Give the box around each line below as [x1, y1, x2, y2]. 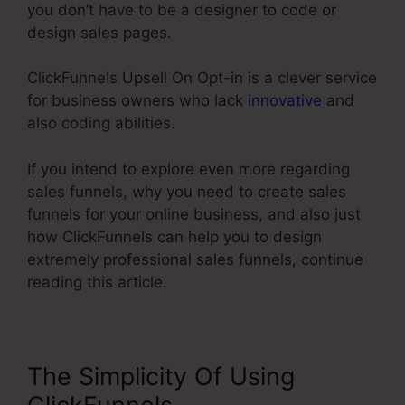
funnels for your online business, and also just [27, 204, 361, 223]
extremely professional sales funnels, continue [27, 250, 363, 268]
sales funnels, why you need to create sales [27, 182, 346, 201]
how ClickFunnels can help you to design [27, 227, 322, 246]
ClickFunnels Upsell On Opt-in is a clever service [27, 69, 377, 88]
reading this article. [27, 272, 167, 291]
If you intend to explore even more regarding [27, 159, 350, 178]
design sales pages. [27, 23, 172, 42]
